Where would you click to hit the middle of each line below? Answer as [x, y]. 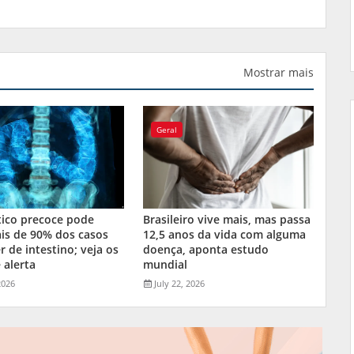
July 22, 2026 [180, 283]
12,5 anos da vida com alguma [225, 234]
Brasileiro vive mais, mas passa [227, 219]
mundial [166, 264]
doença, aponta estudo [206, 249]
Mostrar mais [279, 72]
